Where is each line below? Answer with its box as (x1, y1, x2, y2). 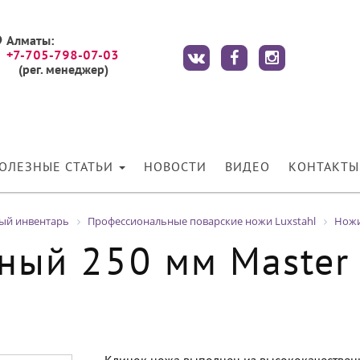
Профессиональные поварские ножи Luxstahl (88, 214, 316, 228)
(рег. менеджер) (18, 65, 108, 76)
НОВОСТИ (144, 162, 207, 174)
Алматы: (6, 36, 55, 47)
